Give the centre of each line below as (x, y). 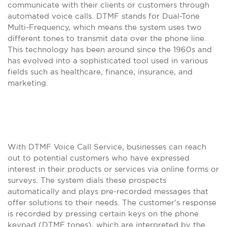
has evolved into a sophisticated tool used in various (108, 61)
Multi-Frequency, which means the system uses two (105, 27)
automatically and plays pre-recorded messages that (108, 191)
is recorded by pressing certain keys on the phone (103, 214)
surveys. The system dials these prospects (87, 180)
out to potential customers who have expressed (99, 158)
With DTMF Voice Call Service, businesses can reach (107, 147)
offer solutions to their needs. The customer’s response (112, 202)
